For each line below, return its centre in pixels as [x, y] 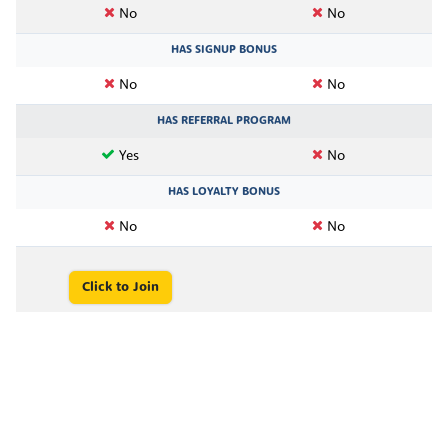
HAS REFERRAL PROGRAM [224, 120]
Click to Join [120, 287]
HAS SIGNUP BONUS [224, 49]
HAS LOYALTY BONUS [224, 191]
